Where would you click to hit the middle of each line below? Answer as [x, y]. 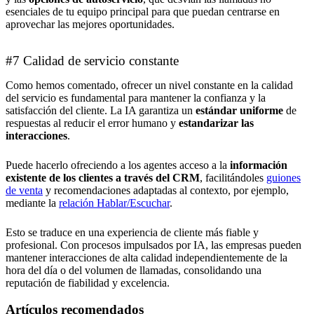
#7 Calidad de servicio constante [92, 60]
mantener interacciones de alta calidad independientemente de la [146, 257]
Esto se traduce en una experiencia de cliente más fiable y [132, 232]
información [259, 165]
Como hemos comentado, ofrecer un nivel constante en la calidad [149, 85]
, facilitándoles [233, 177]
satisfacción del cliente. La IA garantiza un [101, 110]
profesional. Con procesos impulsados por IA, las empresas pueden [153, 245]
